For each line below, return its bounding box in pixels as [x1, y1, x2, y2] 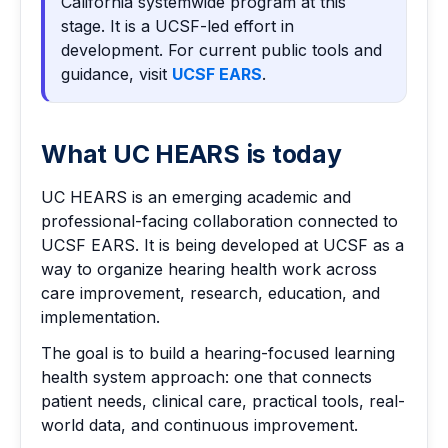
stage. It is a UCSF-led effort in [61, 16, 294, 37]
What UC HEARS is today [41, 139, 342, 170]
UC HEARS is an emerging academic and [41, 187, 351, 208]
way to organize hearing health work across [41, 259, 377, 280]
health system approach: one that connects [41, 367, 372, 388]
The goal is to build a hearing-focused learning [41, 343, 395, 364]
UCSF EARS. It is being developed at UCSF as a [41, 235, 404, 256]
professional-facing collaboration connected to [41, 211, 398, 232]
